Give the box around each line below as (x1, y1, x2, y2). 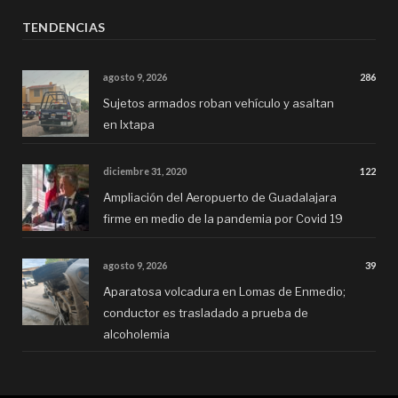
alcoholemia (103, 327, 170, 342)
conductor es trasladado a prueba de (103, 306, 308, 321)
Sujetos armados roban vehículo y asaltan (103, 96, 334, 111)
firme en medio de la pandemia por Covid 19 (103, 211, 343, 227)
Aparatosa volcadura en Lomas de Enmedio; (103, 284, 346, 299)
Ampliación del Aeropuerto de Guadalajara (103, 190, 337, 205)
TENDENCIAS (22, 20, 106, 36)
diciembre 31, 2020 (103, 165, 187, 178)
